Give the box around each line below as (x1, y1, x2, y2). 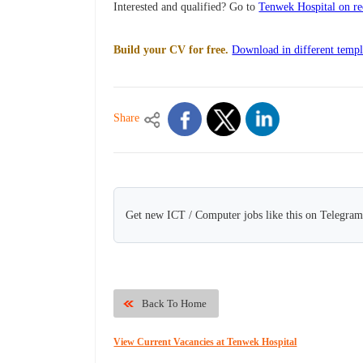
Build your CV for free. (113, 44, 229, 57)
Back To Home (142, 297, 207, 310)
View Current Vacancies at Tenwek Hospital (113, 336, 297, 348)
